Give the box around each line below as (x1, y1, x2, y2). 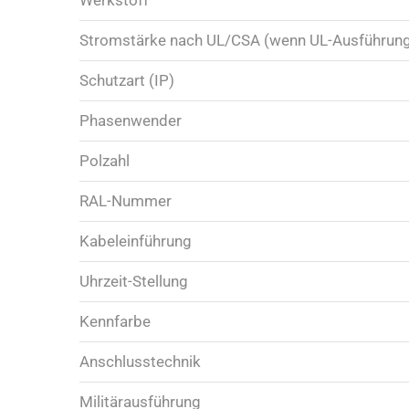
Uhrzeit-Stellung (79, 272, 188, 291)
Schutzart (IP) (79, 71, 174, 90)
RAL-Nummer (79, 192, 172, 211)
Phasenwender (79, 111, 182, 131)
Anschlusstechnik (79, 352, 201, 372)
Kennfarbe (79, 312, 151, 331)
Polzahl (79, 152, 130, 171)
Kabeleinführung (79, 232, 192, 251)
